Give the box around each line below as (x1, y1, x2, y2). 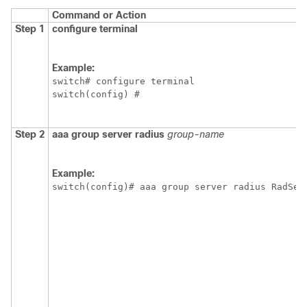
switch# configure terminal (52, 76, 195, 87)
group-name (167, 129, 224, 140)
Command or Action (52, 10, 146, 21)
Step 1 (15, 23, 45, 35)
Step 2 (15, 129, 45, 140)
